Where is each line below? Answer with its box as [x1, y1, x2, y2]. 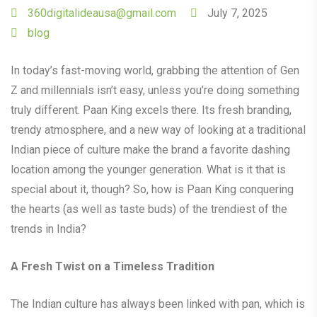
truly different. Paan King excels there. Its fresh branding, [11, 103, 292, 117]
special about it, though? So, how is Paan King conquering [11, 182, 294, 196]
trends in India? [11, 221, 86, 236]
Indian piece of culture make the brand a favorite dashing [11, 142, 290, 156]
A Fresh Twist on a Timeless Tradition [11, 259, 214, 273]
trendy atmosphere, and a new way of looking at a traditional [11, 122, 306, 137]
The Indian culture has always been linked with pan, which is [11, 296, 305, 311]
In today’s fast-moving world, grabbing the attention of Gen [11, 63, 299, 77]
